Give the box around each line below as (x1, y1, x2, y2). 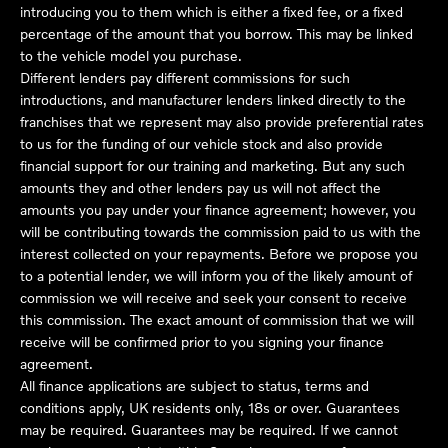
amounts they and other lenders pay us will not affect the (20, 178, 381, 196)
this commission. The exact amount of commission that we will (20, 310, 414, 328)
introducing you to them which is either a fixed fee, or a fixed (20, 2, 403, 20)
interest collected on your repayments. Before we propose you (20, 244, 418, 262)
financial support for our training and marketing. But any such (20, 156, 405, 174)
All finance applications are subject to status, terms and (20, 376, 369, 394)
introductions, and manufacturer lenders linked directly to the (20, 90, 406, 108)
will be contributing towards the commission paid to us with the (20, 222, 421, 240)
